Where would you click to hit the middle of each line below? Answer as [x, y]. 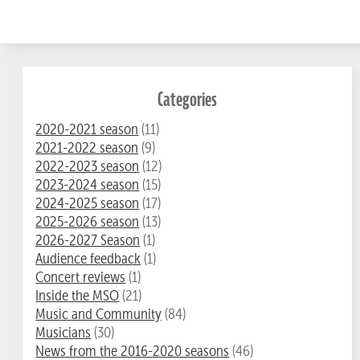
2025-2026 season [88, 222]
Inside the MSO [78, 296]
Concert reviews [81, 277]
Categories [187, 99]
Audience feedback [88, 259]
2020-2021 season [87, 129]
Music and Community [99, 314]
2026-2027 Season [88, 240]
